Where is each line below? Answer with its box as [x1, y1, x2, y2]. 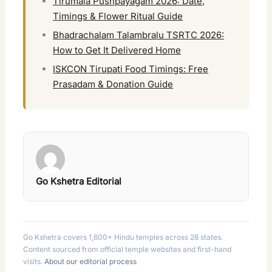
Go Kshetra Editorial [36, 175, 122, 188]
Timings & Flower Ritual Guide [53, 10, 183, 22]
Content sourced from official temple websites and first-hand [23, 245, 232, 254]
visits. [23, 257, 45, 267]
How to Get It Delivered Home [53, 44, 182, 56]
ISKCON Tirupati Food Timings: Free [53, 63, 209, 75]
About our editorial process [44, 257, 137, 267]
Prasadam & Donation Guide [53, 78, 174, 90]
